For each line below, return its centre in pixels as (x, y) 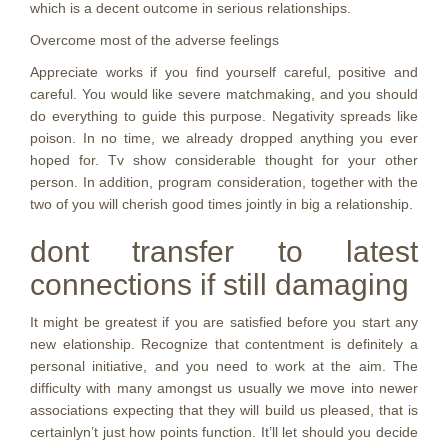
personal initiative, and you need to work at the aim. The (224, 366)
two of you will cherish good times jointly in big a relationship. (221, 204)
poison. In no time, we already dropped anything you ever (224, 138)
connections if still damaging (219, 284)
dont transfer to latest (224, 251)
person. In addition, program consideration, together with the (224, 182)
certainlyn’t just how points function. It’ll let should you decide (224, 432)
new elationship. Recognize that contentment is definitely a (224, 344)
